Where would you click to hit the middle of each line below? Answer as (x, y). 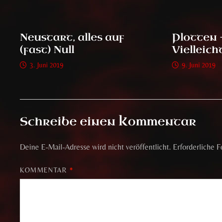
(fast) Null (47, 50)
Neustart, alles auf (72, 37)
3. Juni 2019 (47, 65)
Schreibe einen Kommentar (108, 121)
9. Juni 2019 (198, 65)
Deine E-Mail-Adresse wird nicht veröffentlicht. (96, 147)
